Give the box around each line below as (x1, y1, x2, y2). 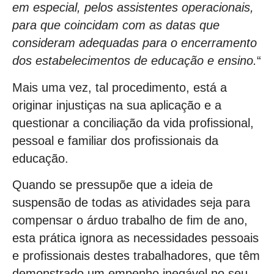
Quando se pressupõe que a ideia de (12, 178, 213, 192)
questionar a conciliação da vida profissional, (12, 116, 254, 130)
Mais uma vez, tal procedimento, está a (12, 80, 227, 94)
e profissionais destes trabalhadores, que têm (12, 249, 260, 263)
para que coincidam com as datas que (12, 18, 220, 32)
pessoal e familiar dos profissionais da (12, 133, 218, 147)
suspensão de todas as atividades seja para (12, 196, 250, 210)
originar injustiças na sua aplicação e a (12, 98, 221, 112)
